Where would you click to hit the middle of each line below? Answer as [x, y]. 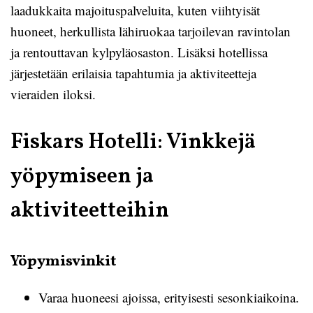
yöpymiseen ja [82, 177]
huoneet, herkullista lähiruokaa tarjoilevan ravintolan [151, 31]
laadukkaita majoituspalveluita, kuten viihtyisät [135, 10]
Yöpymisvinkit [64, 262]
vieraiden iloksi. [53, 94]
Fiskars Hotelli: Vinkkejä [133, 143]
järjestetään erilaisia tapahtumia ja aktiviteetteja [133, 73]
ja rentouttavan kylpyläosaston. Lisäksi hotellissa [139, 52]
